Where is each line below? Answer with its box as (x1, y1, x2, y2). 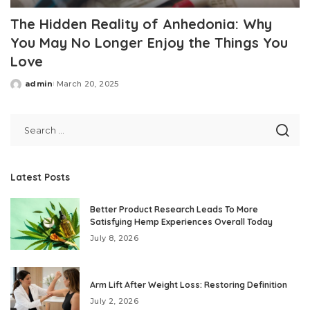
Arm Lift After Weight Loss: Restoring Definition (90, 280, 287, 291)
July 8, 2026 (90, 233, 139, 244)
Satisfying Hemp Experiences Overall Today (90, 217, 273, 228)
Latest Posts (10, 171, 70, 183)
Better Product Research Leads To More (90, 204, 258, 215)
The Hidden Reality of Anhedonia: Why (10, 15, 272, 33)
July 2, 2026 (90, 296, 139, 307)
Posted (10, 84, 43, 94)
